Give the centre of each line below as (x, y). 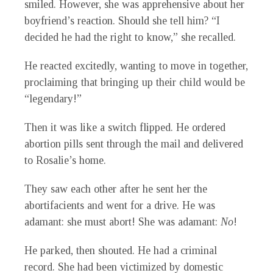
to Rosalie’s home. (65, 161)
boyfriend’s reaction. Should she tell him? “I (122, 21)
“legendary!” (53, 99)
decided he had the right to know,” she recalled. (130, 37)
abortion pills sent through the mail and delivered (134, 144)
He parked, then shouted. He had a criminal (121, 251)
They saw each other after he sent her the (116, 189)
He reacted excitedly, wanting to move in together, (136, 66)
